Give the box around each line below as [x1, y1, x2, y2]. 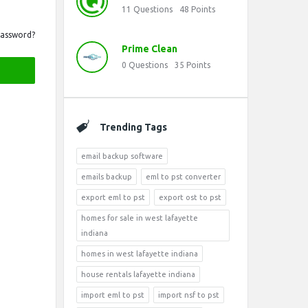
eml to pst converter [146, 173, 221, 181]
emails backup [81, 173, 132, 181]
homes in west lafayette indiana [81, 250, 198, 258]
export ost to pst [159, 193, 221, 201]
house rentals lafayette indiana [81, 270, 195, 278]
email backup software [81, 152, 163, 160]
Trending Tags [100, 122, 167, 133]
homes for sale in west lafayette [81, 214, 198, 222]
